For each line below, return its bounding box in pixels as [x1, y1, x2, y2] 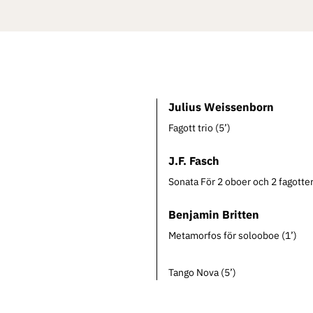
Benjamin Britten [168, 208, 259, 222]
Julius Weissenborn [168, 100, 274, 115]
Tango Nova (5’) [168, 266, 236, 279]
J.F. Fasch [168, 154, 219, 168]
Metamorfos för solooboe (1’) [168, 229, 297, 242]
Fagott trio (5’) [168, 122, 231, 135]
